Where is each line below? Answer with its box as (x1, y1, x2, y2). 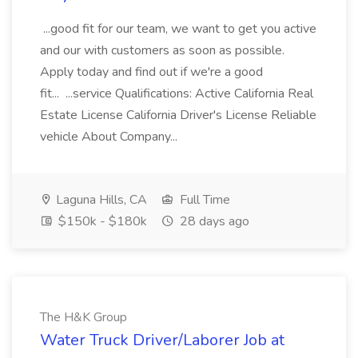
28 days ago (177, 213, 249, 230)
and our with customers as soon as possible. (40, 42, 284, 59)
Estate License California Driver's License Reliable (40, 106, 316, 124)
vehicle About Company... (40, 128, 181, 145)
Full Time (177, 191, 230, 209)
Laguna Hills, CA (53, 191, 147, 209)
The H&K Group (40, 308, 127, 326)
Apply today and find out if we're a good (40, 63, 263, 81)
